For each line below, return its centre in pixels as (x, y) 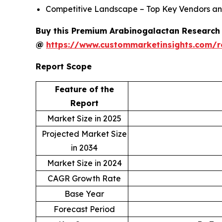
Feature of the (84, 89)
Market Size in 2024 (84, 163)
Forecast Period (84, 209)
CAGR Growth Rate (84, 178)
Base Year (84, 194)
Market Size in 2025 (84, 118)
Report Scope (64, 66)
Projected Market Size (84, 134)
